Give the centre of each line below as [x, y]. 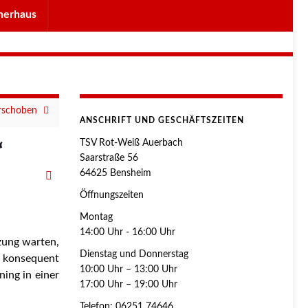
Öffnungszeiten [112, 195]
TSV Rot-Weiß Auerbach [131, 143]
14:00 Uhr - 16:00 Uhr [128, 232]
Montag [96, 217]
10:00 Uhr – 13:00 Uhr [129, 269]
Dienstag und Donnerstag [134, 254]
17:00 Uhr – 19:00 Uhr [129, 284]
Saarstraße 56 [109, 158]
